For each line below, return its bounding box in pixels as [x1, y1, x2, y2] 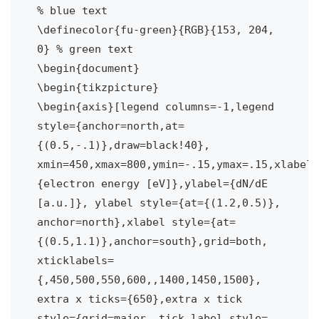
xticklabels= [36, 253, 114, 266]
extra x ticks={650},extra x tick [36, 292, 242, 305]
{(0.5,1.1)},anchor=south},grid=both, [36, 234, 268, 247]
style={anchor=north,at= [36, 119, 184, 132]
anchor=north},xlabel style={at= [36, 215, 236, 228]
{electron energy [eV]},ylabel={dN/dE [36, 177, 268, 189]
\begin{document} [36, 61, 140, 74]
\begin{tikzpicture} [36, 80, 159, 93]
